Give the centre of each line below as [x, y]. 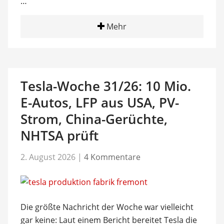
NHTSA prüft [59, 135]
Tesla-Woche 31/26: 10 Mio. [105, 86]
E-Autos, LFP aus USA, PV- [99, 102]
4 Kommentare [112, 157]
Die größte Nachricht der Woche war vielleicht [107, 207]
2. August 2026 [48, 157]
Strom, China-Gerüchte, [94, 119]
